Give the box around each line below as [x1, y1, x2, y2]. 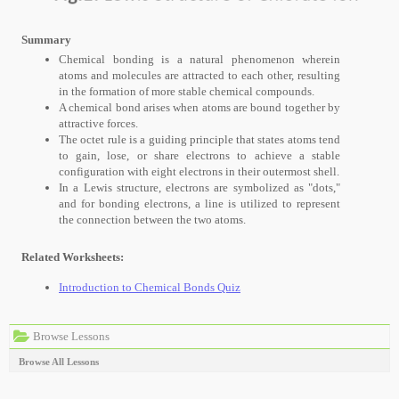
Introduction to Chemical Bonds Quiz [59, 280, 240, 294]
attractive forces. [59, 116, 138, 130]
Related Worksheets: [21, 249, 124, 264]
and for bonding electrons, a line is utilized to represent [59, 196, 340, 210]
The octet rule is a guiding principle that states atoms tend [59, 132, 340, 146]
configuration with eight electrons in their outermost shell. [59, 164, 339, 178]
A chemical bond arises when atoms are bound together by [59, 100, 340, 114]
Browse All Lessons [19, 355, 99, 367]
